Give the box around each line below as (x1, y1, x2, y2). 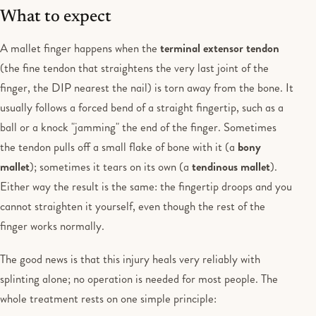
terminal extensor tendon (160, 39, 279, 57)
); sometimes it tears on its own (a (30, 158, 192, 176)
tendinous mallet (192, 158, 270, 176)
